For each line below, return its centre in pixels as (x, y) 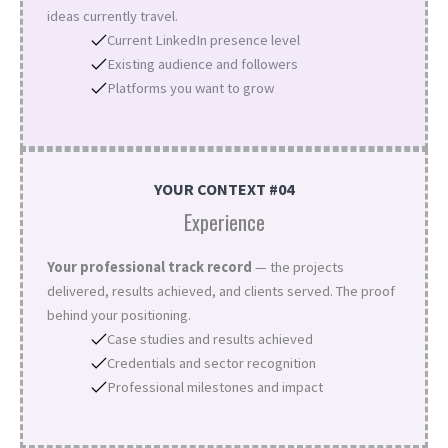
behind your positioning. (119, 314)
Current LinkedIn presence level (203, 39)
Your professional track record (149, 266)
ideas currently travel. (112, 15)
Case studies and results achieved (209, 338)
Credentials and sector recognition (211, 362)
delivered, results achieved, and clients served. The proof (221, 290)
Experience (224, 221)
